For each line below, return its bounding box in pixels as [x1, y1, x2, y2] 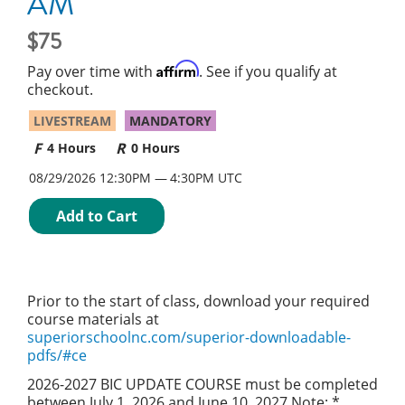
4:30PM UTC [170, 169, 242, 186]
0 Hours [131, 139, 180, 156]
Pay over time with [27, 61, 156, 81]
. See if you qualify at [199, 61, 337, 81]
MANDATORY [129, 112, 212, 129]
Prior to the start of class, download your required [27, 291, 370, 311]
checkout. [27, 80, 93, 99]
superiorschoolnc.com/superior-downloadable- [27, 327, 351, 347]
